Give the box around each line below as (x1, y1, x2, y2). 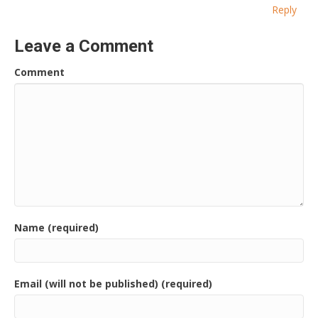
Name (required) (14, 221, 99, 235)
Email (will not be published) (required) (14, 277, 212, 291)
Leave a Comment (14, 36, 153, 57)
